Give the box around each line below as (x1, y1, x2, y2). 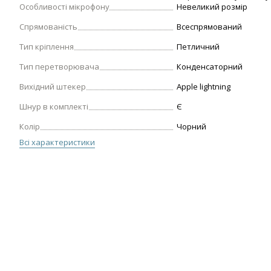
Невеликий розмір (177, 1, 247, 12)
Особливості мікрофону (19, 1, 109, 12)
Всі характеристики (19, 137, 95, 148)
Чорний (177, 121, 206, 132)
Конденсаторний (177, 61, 243, 72)
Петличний (177, 41, 220, 52)
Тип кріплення (19, 41, 74, 52)
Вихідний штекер (19, 81, 86, 92)
